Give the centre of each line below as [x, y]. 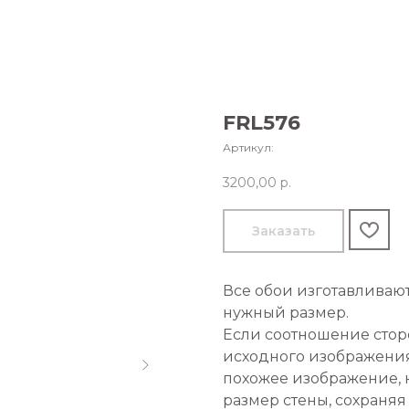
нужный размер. [286, 313]
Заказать [283, 231]
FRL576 [262, 123]
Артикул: [248, 147]
